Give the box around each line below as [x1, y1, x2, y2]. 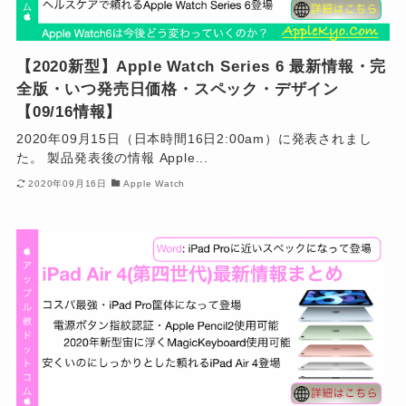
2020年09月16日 [28, 178, 108, 188]
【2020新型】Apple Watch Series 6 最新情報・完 [15, 58, 387, 76]
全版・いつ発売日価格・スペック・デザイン [15, 81, 340, 99]
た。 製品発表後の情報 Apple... [15, 150, 209, 166]
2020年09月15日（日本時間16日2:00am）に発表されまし [15, 131, 372, 147]
